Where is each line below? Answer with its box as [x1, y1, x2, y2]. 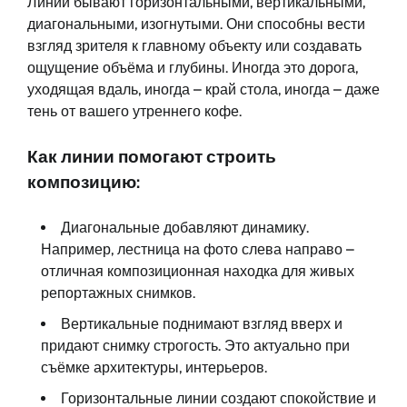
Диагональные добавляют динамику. [61, 218, 309, 236]
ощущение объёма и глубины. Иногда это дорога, [27, 58, 358, 76]
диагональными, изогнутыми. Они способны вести [27, 15, 365, 33]
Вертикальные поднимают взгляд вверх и [61, 314, 342, 333]
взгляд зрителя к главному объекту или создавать [27, 36, 362, 55]
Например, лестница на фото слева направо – [41, 240, 354, 258]
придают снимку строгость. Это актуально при [41, 336, 350, 354]
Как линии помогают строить [27, 145, 276, 167]
